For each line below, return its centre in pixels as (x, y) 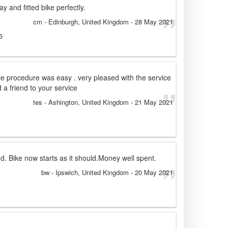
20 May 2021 (154, 173)
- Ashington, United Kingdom (85, 102)
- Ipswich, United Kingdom (89, 173)
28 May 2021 (154, 22)
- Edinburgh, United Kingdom (85, 22)
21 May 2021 (154, 102)
